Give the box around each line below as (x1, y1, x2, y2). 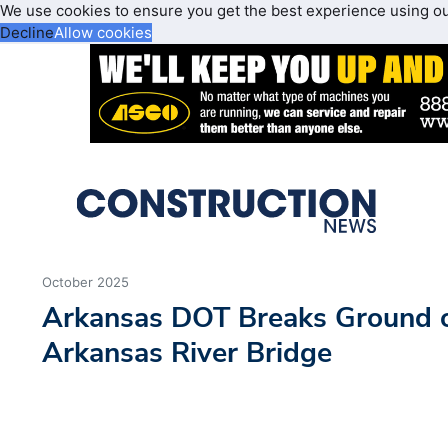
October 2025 (42, 274, 130, 291)
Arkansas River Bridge (42, 333, 333, 373)
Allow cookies (54, 23, 152, 42)
